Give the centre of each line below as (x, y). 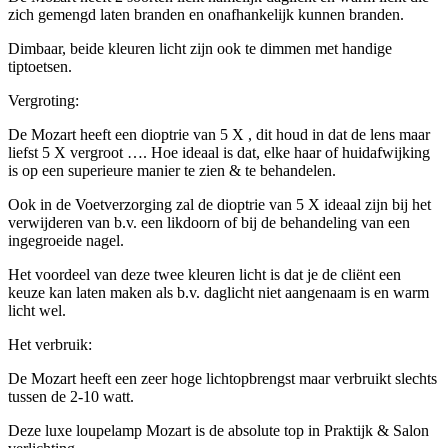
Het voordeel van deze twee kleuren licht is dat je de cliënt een (204, 275)
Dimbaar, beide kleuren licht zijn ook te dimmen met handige (200, 49)
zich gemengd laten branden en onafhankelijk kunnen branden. (206, 15)
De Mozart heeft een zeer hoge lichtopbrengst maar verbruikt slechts (222, 379)
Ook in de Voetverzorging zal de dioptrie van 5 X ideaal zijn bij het (219, 205)
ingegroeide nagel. (66, 241)
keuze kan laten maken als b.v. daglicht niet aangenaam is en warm (218, 293)
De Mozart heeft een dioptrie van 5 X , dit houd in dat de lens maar (219, 135)
